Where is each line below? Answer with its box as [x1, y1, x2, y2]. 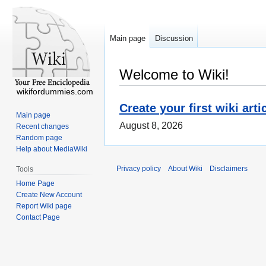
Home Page [16, 179, 55, 188]
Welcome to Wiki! [119, 66, 229, 83]
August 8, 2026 [119, 121, 183, 131]
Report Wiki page [16, 201, 72, 210]
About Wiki [168, 164, 202, 173]
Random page [16, 133, 63, 142]
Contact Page [16, 213, 61, 221]
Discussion [155, 34, 193, 43]
